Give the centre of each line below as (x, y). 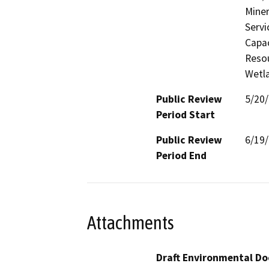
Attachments (131, 223)
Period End (181, 155)
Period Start (186, 114)
